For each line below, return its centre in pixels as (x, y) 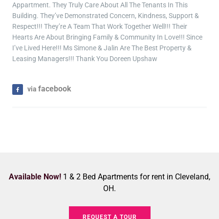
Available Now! (36, 176)
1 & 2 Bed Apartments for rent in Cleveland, (137, 176)
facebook (55, 88)
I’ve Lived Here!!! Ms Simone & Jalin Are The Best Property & (102, 48)
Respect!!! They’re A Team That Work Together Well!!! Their (100, 26)
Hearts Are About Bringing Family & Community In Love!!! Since (107, 37)
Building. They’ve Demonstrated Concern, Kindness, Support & (106, 15)
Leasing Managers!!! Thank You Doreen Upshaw (85, 58)
